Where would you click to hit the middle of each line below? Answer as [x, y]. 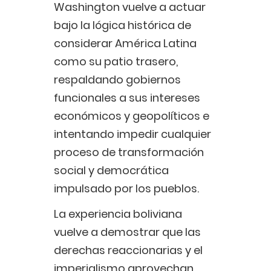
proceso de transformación [129, 152]
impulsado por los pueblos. [126, 189]
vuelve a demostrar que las [127, 232]
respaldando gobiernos [117, 80]
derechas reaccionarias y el [128, 250]
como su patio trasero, [116, 62]
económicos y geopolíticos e [132, 116]
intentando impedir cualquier [132, 134]
